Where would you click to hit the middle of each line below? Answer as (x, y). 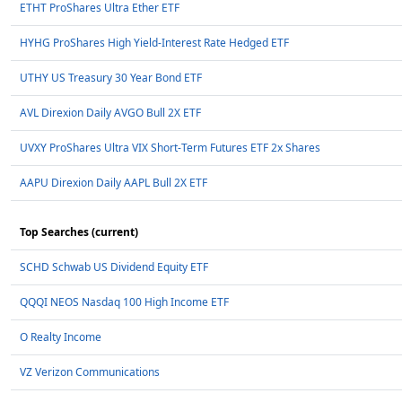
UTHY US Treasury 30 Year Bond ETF (111, 78)
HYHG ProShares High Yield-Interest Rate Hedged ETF (154, 43)
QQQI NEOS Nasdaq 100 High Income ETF (124, 302)
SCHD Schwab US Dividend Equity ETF (114, 267)
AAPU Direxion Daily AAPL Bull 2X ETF (114, 183)
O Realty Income (61, 337)
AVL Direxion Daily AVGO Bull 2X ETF (110, 113)
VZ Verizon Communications (90, 372)
